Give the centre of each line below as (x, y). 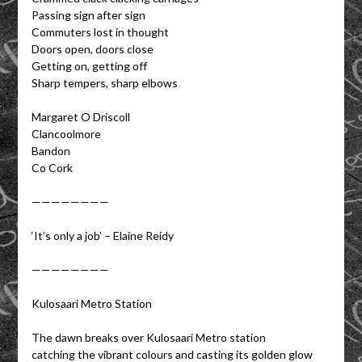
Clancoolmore (66, 133)
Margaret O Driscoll (80, 116)
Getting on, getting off (89, 65)
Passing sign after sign (88, 15)
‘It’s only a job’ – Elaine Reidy (102, 235)
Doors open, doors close (92, 48)
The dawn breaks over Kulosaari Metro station (148, 337)
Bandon (51, 150)
